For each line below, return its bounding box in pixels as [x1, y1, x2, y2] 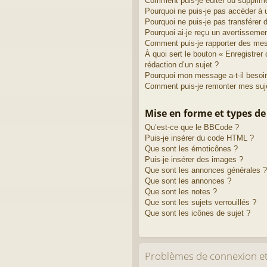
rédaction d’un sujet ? [145, 60, 219, 69]
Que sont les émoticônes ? [145, 144, 238, 153]
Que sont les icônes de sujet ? [145, 208, 250, 218]
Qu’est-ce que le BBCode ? [145, 122, 239, 132]
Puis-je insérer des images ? [145, 154, 243, 164]
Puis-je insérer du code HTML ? [145, 133, 254, 142]
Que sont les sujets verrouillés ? [145, 197, 256, 207]
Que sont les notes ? [145, 187, 217, 196]
